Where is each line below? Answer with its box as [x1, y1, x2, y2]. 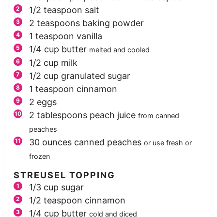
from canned [138, 111, 179, 120]
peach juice [89, 110, 136, 121]
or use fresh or [143, 139, 192, 147]
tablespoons [36, 110, 87, 121]
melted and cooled [89, 46, 150, 54]
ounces [42, 137, 72, 148]
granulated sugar [61, 71, 130, 81]
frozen [29, 152, 50, 161]
